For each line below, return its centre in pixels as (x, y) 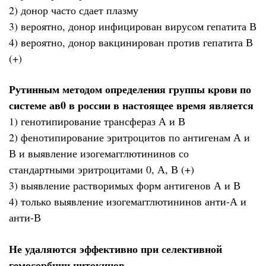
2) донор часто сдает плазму (74, 10)
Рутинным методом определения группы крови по (130, 89)
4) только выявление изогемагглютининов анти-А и (128, 202)
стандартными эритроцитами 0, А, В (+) (102, 170)
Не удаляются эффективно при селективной (115, 248)
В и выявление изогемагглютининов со (99, 153)
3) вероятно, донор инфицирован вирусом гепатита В (133, 26)
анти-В (25, 218)
